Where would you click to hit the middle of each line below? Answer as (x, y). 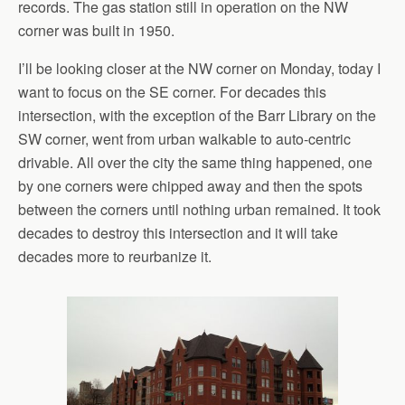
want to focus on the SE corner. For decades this (172, 92)
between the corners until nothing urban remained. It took (199, 209)
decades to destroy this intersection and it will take (178, 233)
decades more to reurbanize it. (115, 256)
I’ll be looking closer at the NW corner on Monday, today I (199, 68)
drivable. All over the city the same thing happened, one (195, 162)
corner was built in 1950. (96, 30)
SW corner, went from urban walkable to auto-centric (184, 139)
